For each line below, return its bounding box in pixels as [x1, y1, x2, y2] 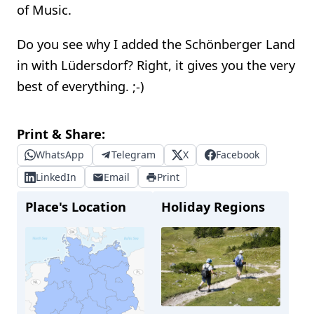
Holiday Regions [161, 197, 265, 215]
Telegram [111, 148, 156, 162]
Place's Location [25, 197, 126, 215]
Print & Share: [17, 124, 105, 142]
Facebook [215, 148, 259, 162]
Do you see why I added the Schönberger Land [17, 34, 295, 53]
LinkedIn [36, 170, 77, 184]
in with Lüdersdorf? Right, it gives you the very [17, 55, 295, 74]
